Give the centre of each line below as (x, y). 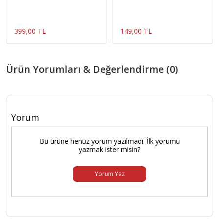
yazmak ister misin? (109, 150)
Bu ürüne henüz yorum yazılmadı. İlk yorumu (109, 141)
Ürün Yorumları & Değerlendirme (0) (92, 69)
